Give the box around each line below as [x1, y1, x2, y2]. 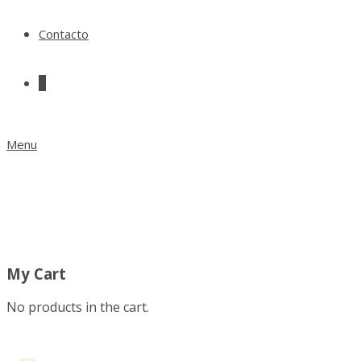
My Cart [6, 263, 66, 284]
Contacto [39, 26, 89, 42]
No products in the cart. [6, 298, 149, 317]
